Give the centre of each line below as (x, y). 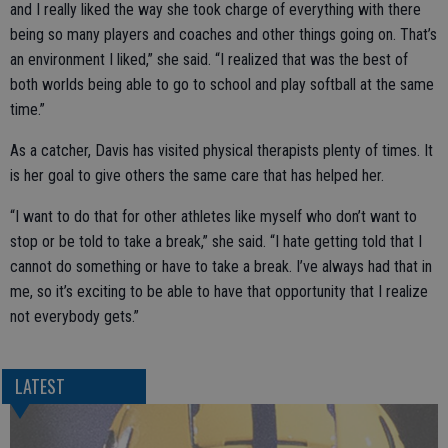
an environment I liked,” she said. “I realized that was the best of (209, 59)
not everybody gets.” (74, 316)
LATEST (39, 386)
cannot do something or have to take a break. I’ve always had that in (221, 266)
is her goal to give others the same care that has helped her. (197, 175)
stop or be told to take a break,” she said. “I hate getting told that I (216, 241)
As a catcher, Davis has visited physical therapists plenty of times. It (221, 150)
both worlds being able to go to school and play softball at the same (222, 84)
